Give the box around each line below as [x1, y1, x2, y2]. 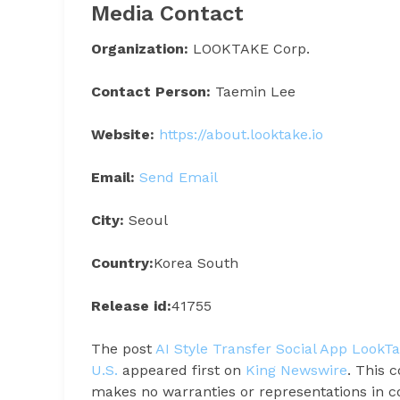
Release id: [91, 296, 171, 314]
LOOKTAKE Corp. [188, 39, 310, 57]
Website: [91, 125, 154, 143]
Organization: [91, 39, 188, 57]
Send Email [139, 168, 218, 186]
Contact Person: [91, 82, 211, 100]
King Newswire [246, 361, 347, 379]
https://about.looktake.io [159, 125, 323, 143]
